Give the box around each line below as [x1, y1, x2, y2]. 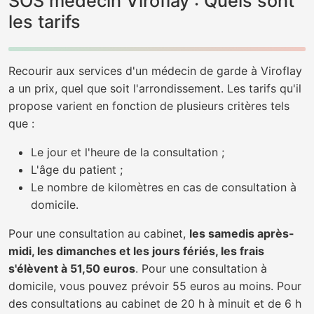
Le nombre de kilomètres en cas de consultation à [31, 180, 296, 194]
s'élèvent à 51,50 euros [8, 261, 135, 275]
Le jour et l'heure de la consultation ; [31, 145, 224, 159]
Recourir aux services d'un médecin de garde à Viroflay [8, 64, 302, 78]
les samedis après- [189, 226, 294, 240]
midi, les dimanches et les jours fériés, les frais [8, 244, 264, 258]
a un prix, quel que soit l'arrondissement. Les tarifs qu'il [8, 81, 301, 95]
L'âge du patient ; [31, 163, 123, 177]
